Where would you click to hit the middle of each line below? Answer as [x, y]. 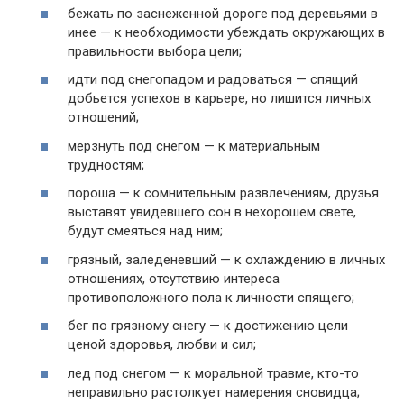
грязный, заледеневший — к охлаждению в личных [226, 259]
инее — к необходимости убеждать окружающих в [226, 32]
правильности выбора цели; [155, 51]
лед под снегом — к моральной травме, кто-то [213, 373]
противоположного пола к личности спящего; [211, 297]
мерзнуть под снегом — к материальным [194, 146]
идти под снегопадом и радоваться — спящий [213, 79]
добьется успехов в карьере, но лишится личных [219, 98]
